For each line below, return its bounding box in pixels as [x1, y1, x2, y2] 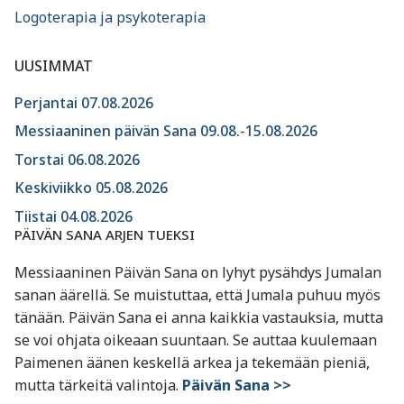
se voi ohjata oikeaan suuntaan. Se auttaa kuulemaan [14, 329, 377, 350]
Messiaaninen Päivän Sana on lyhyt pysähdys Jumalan [14, 262, 381, 282]
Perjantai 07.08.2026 [14, 92, 153, 113]
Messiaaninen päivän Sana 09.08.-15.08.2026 [14, 121, 317, 142]
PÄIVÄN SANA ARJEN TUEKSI [14, 225, 195, 243]
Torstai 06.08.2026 [14, 149, 140, 170]
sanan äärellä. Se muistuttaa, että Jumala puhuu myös [14, 284, 381, 305]
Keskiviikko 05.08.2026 [14, 178, 168, 198]
